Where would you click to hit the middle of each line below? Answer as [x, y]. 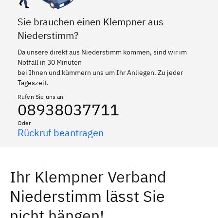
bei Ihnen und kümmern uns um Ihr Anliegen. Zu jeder [100, 72]
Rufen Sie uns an [41, 96]
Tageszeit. [33, 82]
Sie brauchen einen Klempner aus [91, 21]
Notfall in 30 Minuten [50, 62]
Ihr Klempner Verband [88, 176]
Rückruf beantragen [61, 132]
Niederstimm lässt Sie [87, 196]
